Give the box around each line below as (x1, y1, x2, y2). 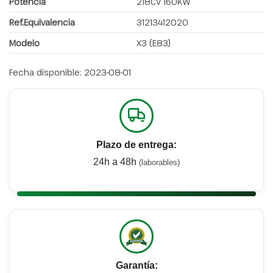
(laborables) (139, 158, 180, 168)
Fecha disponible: (9, 66, 82, 79)
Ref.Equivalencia (9, 16, 75, 29)
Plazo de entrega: (96, 140, 177, 151)
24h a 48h (93, 157, 139, 168)
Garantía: (115, 260, 158, 271)
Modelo (9, 37, 40, 49)
